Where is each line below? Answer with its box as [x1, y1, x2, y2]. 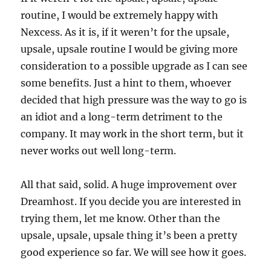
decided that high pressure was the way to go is [21, 94, 247, 106]
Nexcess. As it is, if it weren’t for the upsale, [21, 26, 230, 39]
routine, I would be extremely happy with [21, 9, 219, 22]
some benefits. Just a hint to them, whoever [21, 77, 232, 90]
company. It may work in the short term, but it [21, 128, 244, 140]
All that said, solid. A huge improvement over [21, 178, 237, 191]
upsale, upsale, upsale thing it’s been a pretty [21, 229, 238, 242]
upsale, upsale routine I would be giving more [21, 43, 238, 56]
